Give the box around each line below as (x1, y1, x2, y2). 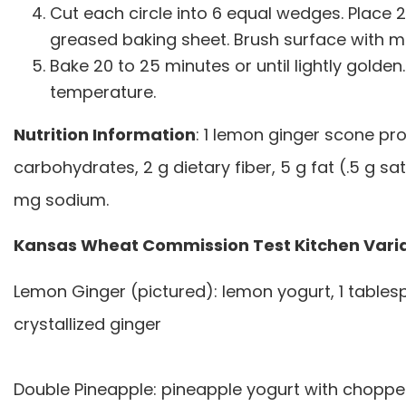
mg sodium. (14, 188, 109, 211)
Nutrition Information (14, 122, 196, 146)
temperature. (50, 81, 156, 103)
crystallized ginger (14, 312, 166, 335)
